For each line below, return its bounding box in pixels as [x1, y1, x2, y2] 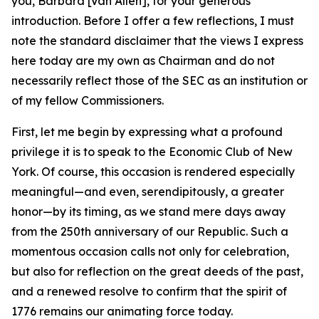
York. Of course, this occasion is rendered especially [11, 164, 295, 179]
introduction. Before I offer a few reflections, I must [11, 14, 294, 28]
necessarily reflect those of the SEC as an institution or [11, 73, 308, 88]
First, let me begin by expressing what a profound [11, 125, 283, 139]
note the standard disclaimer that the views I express [11, 33, 303, 48]
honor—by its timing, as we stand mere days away [11, 204, 286, 219]
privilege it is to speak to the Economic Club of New [11, 145, 293, 159]
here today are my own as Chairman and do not [11, 53, 275, 68]
